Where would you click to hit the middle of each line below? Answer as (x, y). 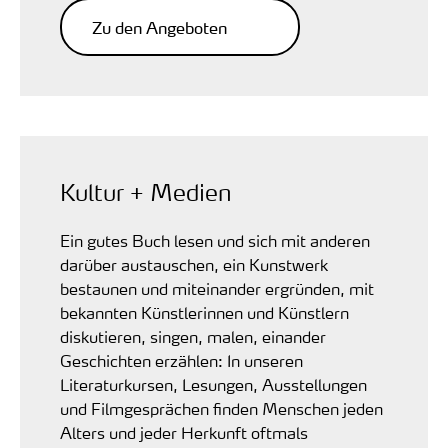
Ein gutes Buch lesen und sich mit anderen (215, 241)
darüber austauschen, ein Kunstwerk (194, 265)
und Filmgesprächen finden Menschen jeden (221, 409)
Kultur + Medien (145, 192)
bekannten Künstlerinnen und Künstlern (204, 313)
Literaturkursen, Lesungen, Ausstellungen (213, 385)
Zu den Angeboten (159, 27)
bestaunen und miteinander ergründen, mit (217, 289)
